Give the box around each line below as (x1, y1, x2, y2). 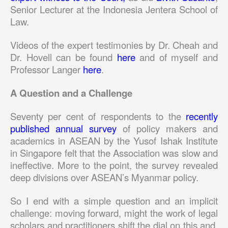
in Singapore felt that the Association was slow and (10, 146, 218, 159)
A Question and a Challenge (10, 85, 132, 100)
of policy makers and (117, 121, 218, 135)
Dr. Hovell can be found (10, 50, 117, 64)
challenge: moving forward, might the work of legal (10, 206, 218, 219)
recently (186, 109, 218, 123)
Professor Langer (10, 62, 83, 76)
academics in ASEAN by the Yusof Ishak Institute (10, 133, 218, 147)
